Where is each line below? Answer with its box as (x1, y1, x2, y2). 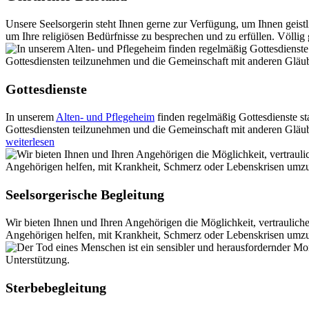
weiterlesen (6, 136, 54, 148)
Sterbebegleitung (6, 280, 106, 296)
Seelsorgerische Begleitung (6, 187, 164, 203)
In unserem (6, 111, 56, 123)
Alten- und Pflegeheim (56, 111, 154, 123)
